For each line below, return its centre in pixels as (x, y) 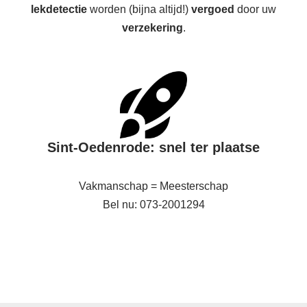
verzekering (152, 28)
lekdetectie (59, 9)
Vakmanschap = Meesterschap (153, 186)
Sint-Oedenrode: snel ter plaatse (153, 147)
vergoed (213, 9)
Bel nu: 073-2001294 (153, 205)
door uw (255, 9)
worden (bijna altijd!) (139, 9)
